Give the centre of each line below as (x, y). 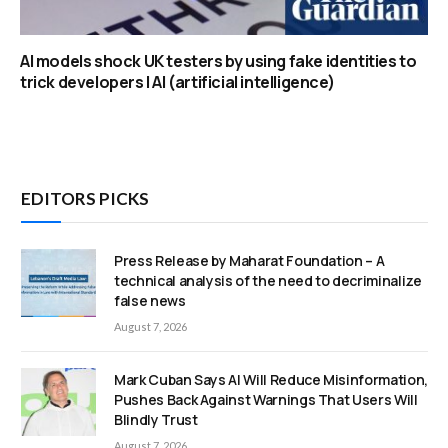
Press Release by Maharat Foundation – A (249, 261)
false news (150, 301)
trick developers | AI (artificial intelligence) (177, 82)
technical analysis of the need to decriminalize (268, 281)
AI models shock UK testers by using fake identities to (218, 61)
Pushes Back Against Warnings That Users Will (266, 400)
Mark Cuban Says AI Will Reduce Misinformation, (271, 380)
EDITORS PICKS (85, 199)
